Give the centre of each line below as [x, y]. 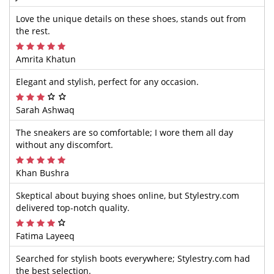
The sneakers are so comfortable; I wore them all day [124, 132]
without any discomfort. [65, 145]
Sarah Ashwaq [45, 110]
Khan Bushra [43, 173]
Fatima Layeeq [45, 236]
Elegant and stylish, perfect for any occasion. [107, 82]
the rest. [33, 31]
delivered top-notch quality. [73, 208]
